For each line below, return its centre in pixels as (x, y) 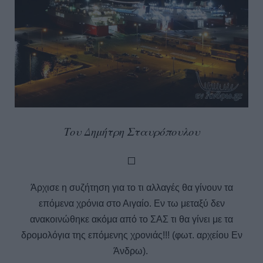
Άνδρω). (131, 251)
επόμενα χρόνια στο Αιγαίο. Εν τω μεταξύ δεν (131, 203)
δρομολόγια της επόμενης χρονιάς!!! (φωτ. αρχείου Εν (131, 235)
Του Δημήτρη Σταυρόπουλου (131, 131)
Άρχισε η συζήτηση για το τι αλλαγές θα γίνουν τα (131, 187)
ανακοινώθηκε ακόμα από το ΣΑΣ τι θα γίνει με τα (131, 219)
